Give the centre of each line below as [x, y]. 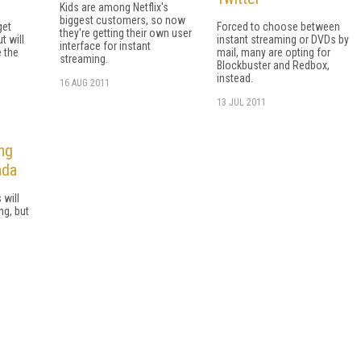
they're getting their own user [126, 33]
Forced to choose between [278, 26]
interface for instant [105, 46]
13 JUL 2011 [241, 102]
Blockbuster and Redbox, [273, 65]
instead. [235, 78]
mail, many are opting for [274, 52]
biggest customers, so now [122, 20]
